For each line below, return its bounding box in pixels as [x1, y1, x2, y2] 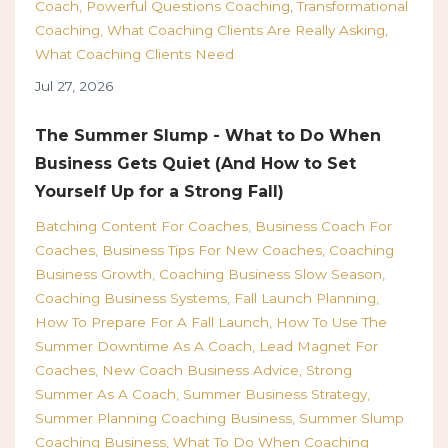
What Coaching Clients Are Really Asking [107, 22, 385, 39]
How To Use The [276, 314, 387, 331]
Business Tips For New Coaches [102, 242, 322, 259]
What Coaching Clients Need [35, 46, 234, 63]
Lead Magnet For [259, 338, 378, 355]
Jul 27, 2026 [35, 78, 113, 95]
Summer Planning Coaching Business [35, 410, 292, 427]
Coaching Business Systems [35, 290, 227, 307]
